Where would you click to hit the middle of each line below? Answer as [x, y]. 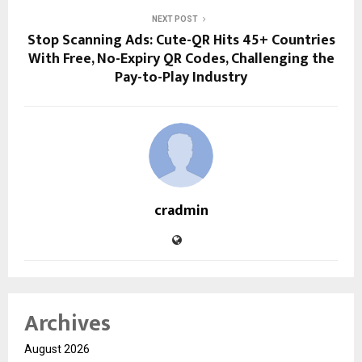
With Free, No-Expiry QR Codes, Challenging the [181, 59]
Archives [67, 324]
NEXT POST [175, 19]
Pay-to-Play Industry [181, 78]
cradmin [181, 211]
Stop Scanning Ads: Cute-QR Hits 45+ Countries [181, 41]
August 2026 [57, 349]
